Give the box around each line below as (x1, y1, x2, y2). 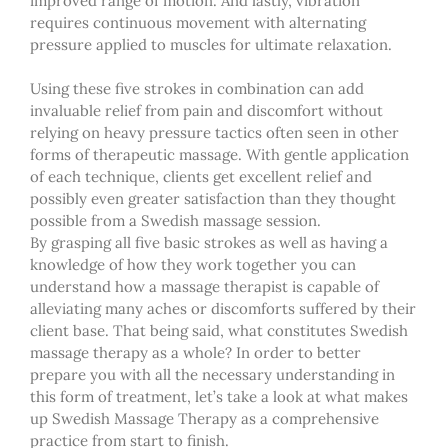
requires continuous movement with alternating (30, 12, 366, 32)
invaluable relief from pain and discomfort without (30, 100, 383, 120)
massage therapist (157, 276, 288, 296)
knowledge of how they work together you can (30, 254, 356, 274)
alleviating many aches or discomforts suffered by (30, 298, 382, 318)
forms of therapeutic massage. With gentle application (30, 144, 409, 164)
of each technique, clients (30, 166, 213, 186)
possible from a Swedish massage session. (30, 210, 321, 230)
